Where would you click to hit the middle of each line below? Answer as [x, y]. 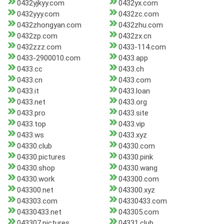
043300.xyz [136, 190]
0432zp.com [37, 36]
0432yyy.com [38, 14]
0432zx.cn [135, 36]
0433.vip [131, 124]
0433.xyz [132, 135]
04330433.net [39, 212]
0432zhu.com [140, 25]
